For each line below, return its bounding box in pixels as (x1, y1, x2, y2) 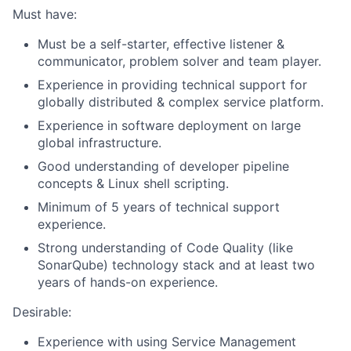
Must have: (13, 6, 77, 22)
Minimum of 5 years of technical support (38, 199, 280, 215)
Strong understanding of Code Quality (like (38, 240, 293, 255)
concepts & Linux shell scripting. (38, 175, 229, 191)
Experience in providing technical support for (38, 77, 307, 92)
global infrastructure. (38, 135, 161, 150)
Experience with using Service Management (38, 334, 296, 349)
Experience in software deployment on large (38, 118, 301, 133)
